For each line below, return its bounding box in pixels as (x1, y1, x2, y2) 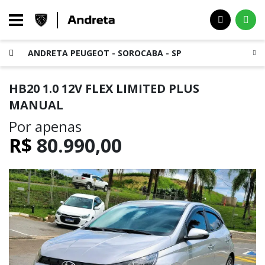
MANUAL (9, 97, 63, 113)
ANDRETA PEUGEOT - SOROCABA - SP (28, 47, 182, 59)
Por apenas (9, 117, 82, 136)
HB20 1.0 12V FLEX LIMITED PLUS (9, 80, 199, 96)
